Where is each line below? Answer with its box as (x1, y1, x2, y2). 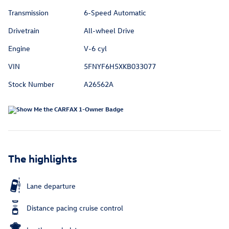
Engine (8, 43, 30, 54)
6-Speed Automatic (83, 8, 146, 18)
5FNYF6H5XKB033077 (83, 61, 156, 72)
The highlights (8, 151, 77, 165)
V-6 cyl (83, 43, 107, 54)
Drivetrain (8, 26, 39, 36)
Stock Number (8, 79, 54, 89)
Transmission (8, 8, 49, 18)
